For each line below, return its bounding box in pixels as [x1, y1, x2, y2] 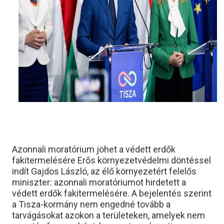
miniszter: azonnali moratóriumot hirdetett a [12, 177, 186, 187]
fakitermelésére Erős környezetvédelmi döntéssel [12, 155, 211, 165]
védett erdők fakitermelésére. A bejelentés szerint [12, 188, 211, 198]
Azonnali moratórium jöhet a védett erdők [12, 144, 175, 154]
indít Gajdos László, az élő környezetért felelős [12, 166, 196, 176]
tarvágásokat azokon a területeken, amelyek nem [12, 210, 205, 220]
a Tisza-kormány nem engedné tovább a [12, 199, 170, 209]
